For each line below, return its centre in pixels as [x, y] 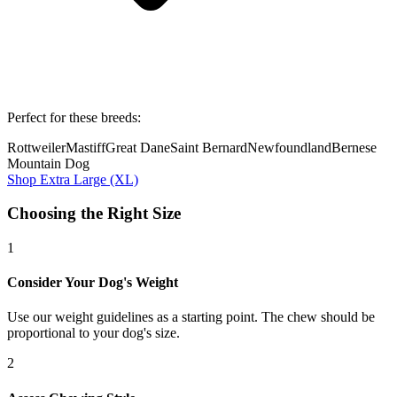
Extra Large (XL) [89, 179]
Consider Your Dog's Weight [93, 283]
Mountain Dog [48, 163]
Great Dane [138, 147]
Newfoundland [289, 147]
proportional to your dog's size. [93, 333]
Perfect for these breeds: [74, 117]
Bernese [354, 147]
